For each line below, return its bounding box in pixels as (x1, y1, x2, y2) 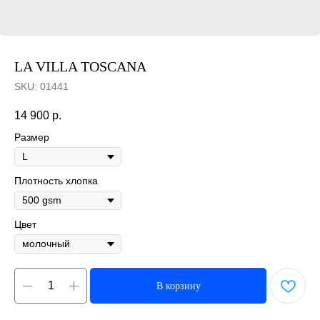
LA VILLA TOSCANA (14, 59, 146, 74)
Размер (14, 131, 49, 144)
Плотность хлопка (14, 175, 98, 187)
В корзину (156, 280, 201, 291)
